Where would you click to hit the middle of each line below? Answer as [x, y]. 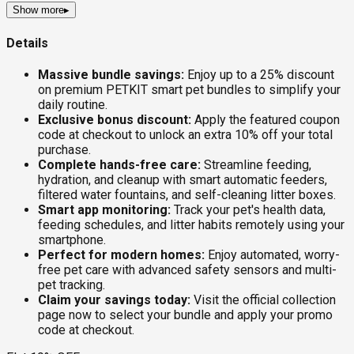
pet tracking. [72, 284]
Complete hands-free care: [119, 164]
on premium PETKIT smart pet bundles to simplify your [189, 89]
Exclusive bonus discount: [115, 119]
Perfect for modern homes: [121, 254]
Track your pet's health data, [248, 209]
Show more [38, 10]
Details [27, 43]
